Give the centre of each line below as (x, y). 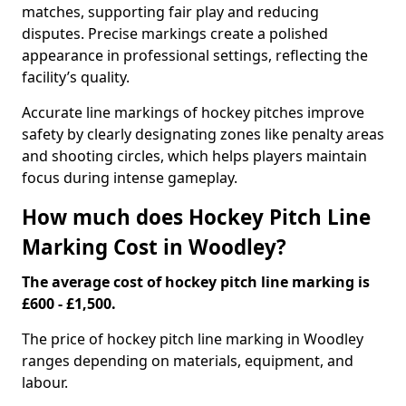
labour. (45, 382)
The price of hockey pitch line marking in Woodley (193, 339)
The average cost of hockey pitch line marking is (196, 282)
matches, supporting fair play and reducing (170, 12)
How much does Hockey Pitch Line (196, 217)
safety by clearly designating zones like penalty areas (203, 134)
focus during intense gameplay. (130, 178)
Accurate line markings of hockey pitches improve (193, 112)
